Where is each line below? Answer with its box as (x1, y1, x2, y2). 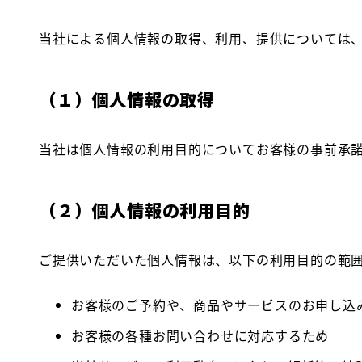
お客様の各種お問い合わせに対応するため (71, 325, 330, 345)
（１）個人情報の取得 (39, 86, 216, 112)
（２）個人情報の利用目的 (39, 196, 250, 222)
